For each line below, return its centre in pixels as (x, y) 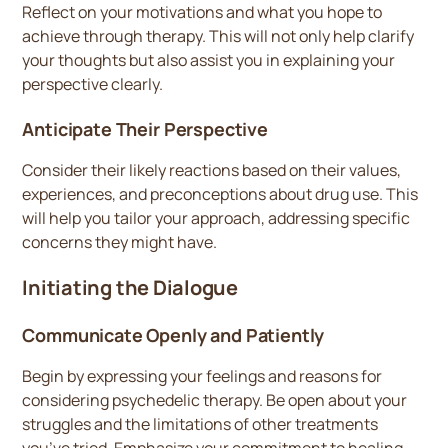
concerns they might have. (120, 242)
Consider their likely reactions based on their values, (212, 170)
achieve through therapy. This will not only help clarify (218, 36)
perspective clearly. (93, 84)
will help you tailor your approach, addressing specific (216, 218)
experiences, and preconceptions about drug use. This (220, 194)
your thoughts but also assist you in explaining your (209, 60)
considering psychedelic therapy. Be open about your (215, 400)
